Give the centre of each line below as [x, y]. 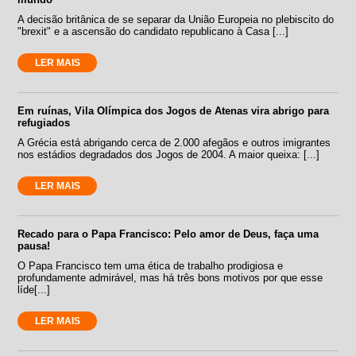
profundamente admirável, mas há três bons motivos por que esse [170, 277]
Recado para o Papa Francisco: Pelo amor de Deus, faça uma [168, 234]
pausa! [34, 246]
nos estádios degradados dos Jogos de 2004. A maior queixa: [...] [169, 154]
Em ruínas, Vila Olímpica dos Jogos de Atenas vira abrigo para [174, 110]
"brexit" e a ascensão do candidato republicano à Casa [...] [153, 31]
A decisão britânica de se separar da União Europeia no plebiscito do [176, 19]
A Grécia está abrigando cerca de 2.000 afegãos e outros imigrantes [174, 142]
